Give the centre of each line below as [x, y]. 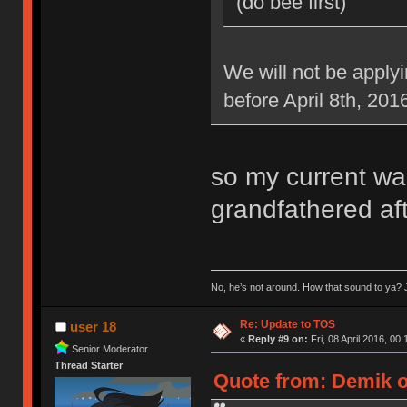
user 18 [93, 326]
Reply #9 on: [278, 338]
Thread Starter [89, 365]
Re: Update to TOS [287, 324]
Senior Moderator [110, 348]
